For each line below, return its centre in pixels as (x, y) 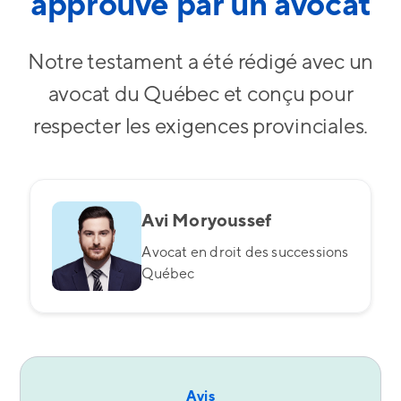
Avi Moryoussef (207, 221)
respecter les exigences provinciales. (200, 127)
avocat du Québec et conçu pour (200, 94)
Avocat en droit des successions (245, 252)
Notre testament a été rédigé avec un (200, 62)
